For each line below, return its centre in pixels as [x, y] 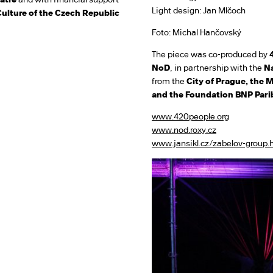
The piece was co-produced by [211, 54]
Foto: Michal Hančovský [197, 32]
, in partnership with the [216, 68]
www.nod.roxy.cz [184, 130]
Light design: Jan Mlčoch [199, 10]
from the [168, 81]
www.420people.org [190, 116]
